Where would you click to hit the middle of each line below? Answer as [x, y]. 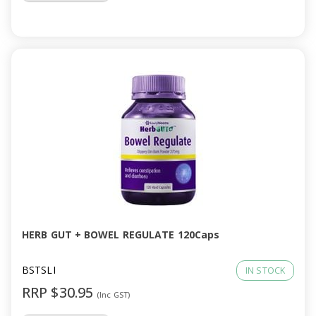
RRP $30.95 [60, 292]
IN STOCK [265, 271]
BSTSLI [39, 270]
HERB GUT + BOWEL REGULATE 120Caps [121, 235]
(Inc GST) [114, 294]
